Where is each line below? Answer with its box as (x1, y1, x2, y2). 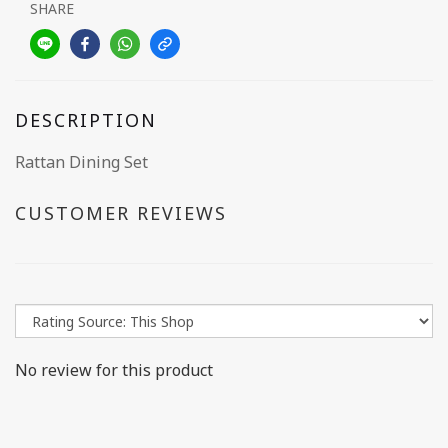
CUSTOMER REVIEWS (15, 201, 227, 225)
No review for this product (15, 359, 213, 381)
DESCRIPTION (15, 108, 157, 132)
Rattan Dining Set (15, 151, 148, 173)
